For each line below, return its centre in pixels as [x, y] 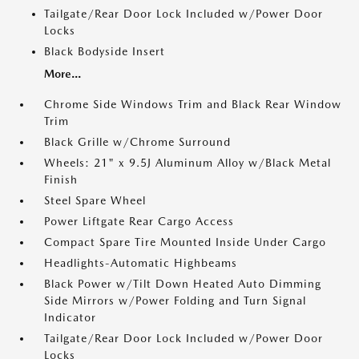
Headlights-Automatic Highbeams [141, 263]
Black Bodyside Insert [105, 51]
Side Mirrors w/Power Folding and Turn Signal [175, 301]
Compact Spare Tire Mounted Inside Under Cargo [185, 242]
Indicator [70, 317]
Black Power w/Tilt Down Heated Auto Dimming [183, 284]
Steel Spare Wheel [95, 200]
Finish [61, 179]
